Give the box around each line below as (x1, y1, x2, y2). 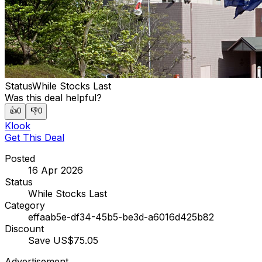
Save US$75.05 (28, 234, 98, 246)
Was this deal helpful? (5, 91, 102, 104)
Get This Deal (5, 131, 64, 143)
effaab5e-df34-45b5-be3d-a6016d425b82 (28, 211, 214, 223)
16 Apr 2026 (28, 164, 83, 176)
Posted (5, 152, 35, 164)
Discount (5, 222, 44, 235)
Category (5, 199, 45, 211)
